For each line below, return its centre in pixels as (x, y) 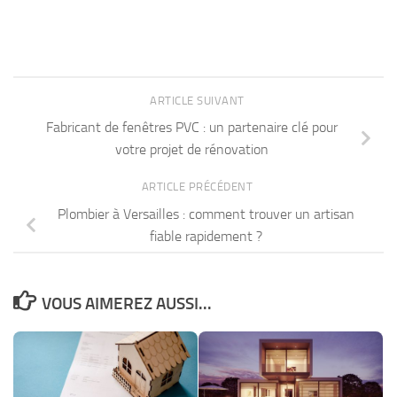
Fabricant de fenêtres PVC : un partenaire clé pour (191, 127)
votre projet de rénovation (191, 149)
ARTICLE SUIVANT (198, 100)
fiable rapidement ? (206, 236)
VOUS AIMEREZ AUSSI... (127, 303)
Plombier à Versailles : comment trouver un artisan (206, 214)
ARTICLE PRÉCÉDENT (198, 187)
